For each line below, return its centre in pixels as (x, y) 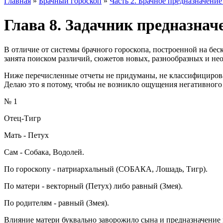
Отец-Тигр (22, 118)
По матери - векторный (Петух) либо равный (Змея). (93, 186)
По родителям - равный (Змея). (56, 203)
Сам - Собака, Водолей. (44, 152)
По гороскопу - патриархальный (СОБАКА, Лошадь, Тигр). (106, 169)
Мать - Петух (26, 135)
